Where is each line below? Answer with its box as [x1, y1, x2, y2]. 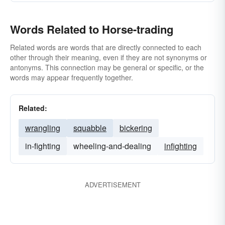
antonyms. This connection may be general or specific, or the [10, 62, 204, 72]
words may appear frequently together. [10, 72, 133, 82]
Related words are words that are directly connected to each [10, 42, 201, 52]
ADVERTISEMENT [84, 180, 141, 189]
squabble [73, 122, 106, 134]
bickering [120, 122, 152, 134]
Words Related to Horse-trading [10, 21, 173, 37]
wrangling [25, 122, 60, 134]
